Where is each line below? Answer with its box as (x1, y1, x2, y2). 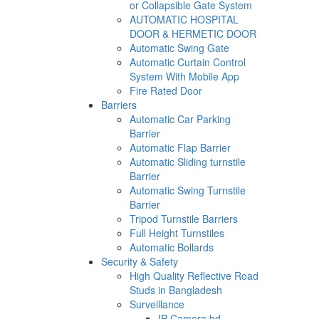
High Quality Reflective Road (130, 268, 258, 283)
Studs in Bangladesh (130, 283, 222, 298)
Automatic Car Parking (130, 112, 231, 127)
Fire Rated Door (130, 83, 202, 98)
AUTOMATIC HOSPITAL (130, 12, 239, 27)
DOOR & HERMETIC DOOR (130, 26, 256, 41)
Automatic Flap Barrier (130, 140, 231, 155)
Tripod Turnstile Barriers (130, 211, 238, 226)
